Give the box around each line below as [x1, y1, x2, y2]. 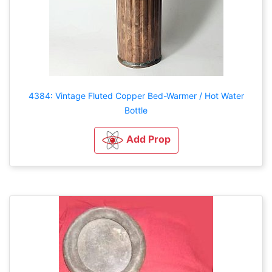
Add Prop [126, 133, 171, 146]
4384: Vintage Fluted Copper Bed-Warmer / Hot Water [28, 90, 244, 101]
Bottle [124, 104, 148, 115]
